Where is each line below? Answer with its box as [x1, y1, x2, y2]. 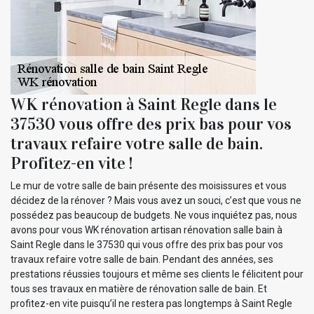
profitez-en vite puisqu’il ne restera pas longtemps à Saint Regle [11, 297, 292, 309]
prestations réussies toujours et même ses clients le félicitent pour [11, 268, 303, 280]
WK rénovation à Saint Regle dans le [11, 93, 277, 115]
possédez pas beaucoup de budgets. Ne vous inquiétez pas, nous [11, 209, 297, 221]
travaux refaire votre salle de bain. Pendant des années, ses [11, 253, 273, 265]
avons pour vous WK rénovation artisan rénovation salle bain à [11, 224, 282, 235]
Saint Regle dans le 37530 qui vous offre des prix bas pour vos [11, 238, 283, 250]
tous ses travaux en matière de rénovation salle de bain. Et [11, 282, 267, 294]
